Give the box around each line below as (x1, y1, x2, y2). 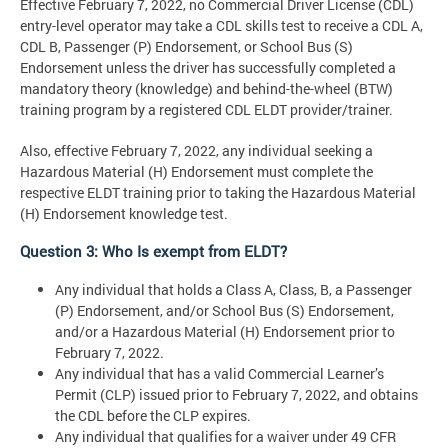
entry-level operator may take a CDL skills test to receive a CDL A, (20, 15, 423, 35)
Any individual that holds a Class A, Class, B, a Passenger (55, 279, 412, 299)
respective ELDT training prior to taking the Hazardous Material (20, 182, 416, 202)
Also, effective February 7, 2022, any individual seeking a (20, 140, 373, 160)
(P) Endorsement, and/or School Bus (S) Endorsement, (55, 300, 394, 320)
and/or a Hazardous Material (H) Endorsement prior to (55, 321, 395, 341)
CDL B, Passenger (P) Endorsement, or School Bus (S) (20, 36, 353, 56)
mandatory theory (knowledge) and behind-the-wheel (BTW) (20, 78, 393, 98)
